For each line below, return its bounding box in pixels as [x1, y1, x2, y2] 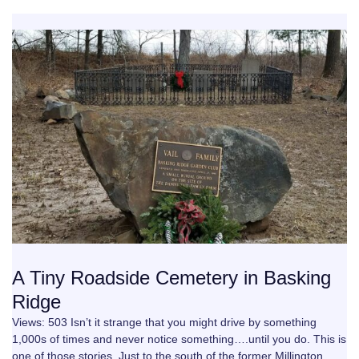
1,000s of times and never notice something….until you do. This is [12, 332, 346, 345]
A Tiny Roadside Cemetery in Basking [12, 266, 331, 288]
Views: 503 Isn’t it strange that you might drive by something [12, 315, 317, 329]
